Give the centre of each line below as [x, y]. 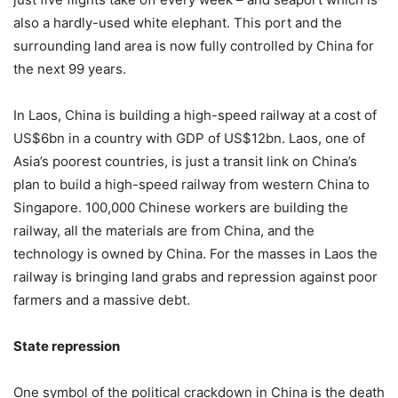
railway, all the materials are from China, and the [164, 230]
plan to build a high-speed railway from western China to [191, 184]
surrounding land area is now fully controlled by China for [194, 45]
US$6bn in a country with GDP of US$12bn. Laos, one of [189, 138]
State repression [67, 346]
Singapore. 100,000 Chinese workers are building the [181, 207]
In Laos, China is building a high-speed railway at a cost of [195, 115]
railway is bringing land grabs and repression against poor [195, 276]
